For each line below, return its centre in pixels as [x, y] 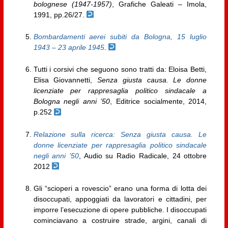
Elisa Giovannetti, [65, 80]
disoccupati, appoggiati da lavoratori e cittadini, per [120, 199]
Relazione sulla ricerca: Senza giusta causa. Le [120, 134]
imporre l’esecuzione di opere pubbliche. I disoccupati [120, 210]
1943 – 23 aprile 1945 [69, 48]
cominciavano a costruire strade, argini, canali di [120, 221]
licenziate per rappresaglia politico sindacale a [120, 91]
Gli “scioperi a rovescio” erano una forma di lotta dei [120, 189]
